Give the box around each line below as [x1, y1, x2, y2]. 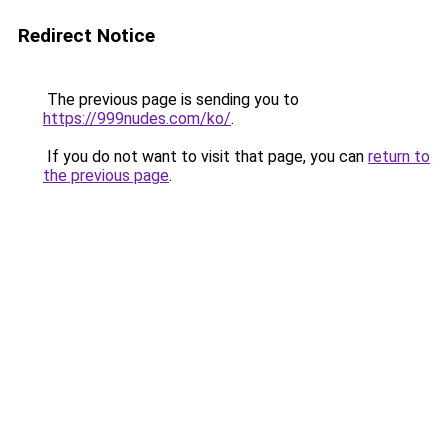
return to [368, 147, 430, 166]
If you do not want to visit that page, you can [43, 147, 368, 166]
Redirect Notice [18, 24, 155, 47]
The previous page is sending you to [43, 90, 299, 109]
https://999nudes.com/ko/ [43, 109, 231, 128]
